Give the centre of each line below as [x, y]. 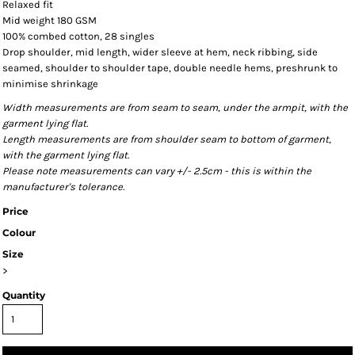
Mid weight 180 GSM [50, 20]
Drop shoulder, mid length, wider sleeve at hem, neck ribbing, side [160, 52]
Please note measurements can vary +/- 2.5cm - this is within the [157, 171]
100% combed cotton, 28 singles [78, 36]
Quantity [24, 295]
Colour [19, 233]
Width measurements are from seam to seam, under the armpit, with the [175, 107]
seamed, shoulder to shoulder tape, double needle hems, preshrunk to [170, 68]
